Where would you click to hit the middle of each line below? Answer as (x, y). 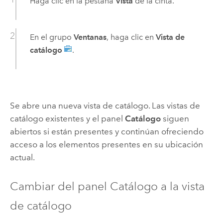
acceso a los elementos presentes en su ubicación (106, 144)
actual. (22, 157)
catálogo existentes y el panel (67, 118)
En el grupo (52, 37)
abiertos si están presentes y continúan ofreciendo (107, 131)
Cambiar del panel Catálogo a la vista (107, 186)
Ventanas (90, 37)
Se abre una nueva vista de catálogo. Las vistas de (105, 105)
